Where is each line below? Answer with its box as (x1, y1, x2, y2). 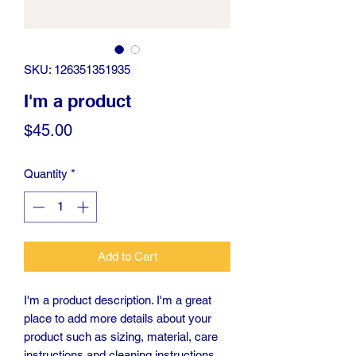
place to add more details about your (24, 311, 211, 325)
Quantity (24, 167, 68, 180)
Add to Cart (97, 249, 157, 263)
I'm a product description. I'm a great (24, 292, 211, 307)
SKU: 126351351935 (24, 63, 130, 76)
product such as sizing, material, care (24, 329, 218, 343)
